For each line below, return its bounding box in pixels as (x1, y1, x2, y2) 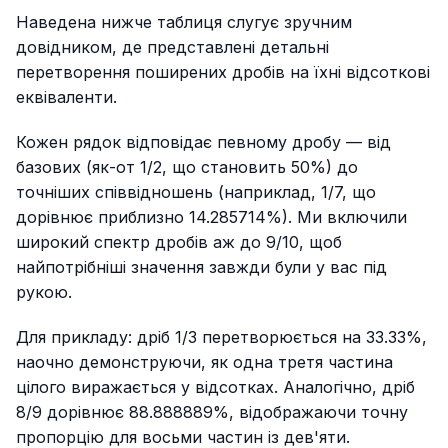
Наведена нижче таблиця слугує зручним (16, 12, 352, 33)
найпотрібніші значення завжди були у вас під (16, 257, 387, 278)
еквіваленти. (16, 87, 117, 108)
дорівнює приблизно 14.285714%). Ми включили (16, 207, 407, 228)
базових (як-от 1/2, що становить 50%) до (16, 157, 358, 178)
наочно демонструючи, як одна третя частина (16, 352, 393, 373)
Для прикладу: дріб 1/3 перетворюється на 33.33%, (16, 327, 427, 348)
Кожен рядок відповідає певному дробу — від (16, 132, 391, 153)
